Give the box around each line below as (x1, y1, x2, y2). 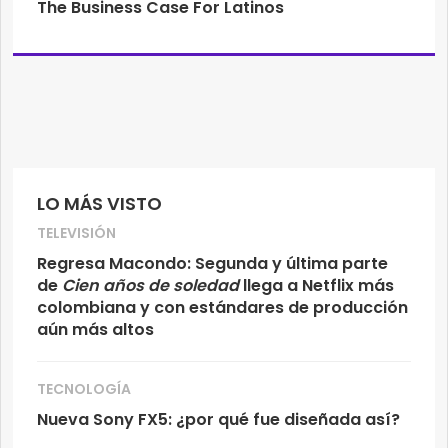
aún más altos (37, 318, 154, 342)
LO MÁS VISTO (37, 191, 162, 217)
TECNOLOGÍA (37, 379, 131, 400)
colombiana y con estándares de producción (37, 296, 408, 320)
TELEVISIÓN (37, 223, 116, 244)
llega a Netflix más (239, 274, 394, 298)
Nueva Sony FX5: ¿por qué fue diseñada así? (37, 408, 400, 432)
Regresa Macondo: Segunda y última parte (37, 252, 388, 276)
